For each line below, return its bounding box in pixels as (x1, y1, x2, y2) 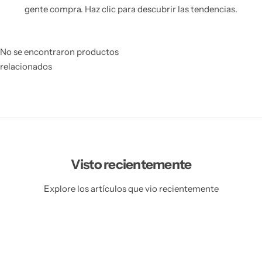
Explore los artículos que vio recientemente (43, 182, 219, 194)
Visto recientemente (70, 156, 192, 173)
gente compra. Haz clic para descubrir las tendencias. (25, 3, 237, 15)
